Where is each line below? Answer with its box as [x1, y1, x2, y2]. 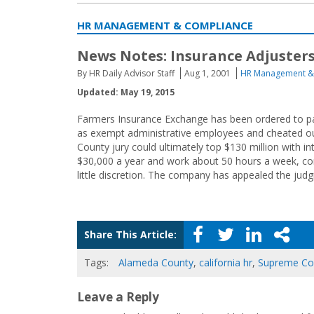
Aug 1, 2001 [184, 67, 231, 79]
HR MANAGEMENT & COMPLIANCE [77, 18, 253, 32]
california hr [199, 256, 252, 269]
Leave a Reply [77, 289, 159, 305]
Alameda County [118, 256, 193, 269]
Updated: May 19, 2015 [77, 86, 175, 98]
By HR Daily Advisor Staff [77, 67, 175, 79]
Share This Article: [84, 228, 177, 241]
